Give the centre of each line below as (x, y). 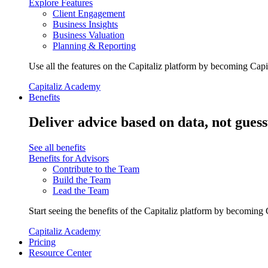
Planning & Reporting (94, 45)
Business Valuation (89, 35)
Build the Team (82, 180)
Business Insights (85, 24)
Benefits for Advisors (69, 159)
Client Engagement (89, 13)
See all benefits (57, 148)
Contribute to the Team (96, 169)
